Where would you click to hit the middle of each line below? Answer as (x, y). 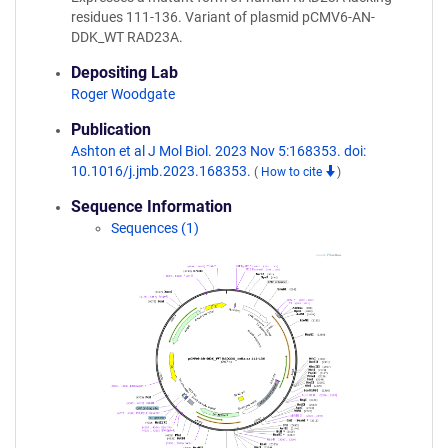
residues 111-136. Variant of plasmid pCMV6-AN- (223, 17)
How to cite (293, 172)
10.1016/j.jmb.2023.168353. (162, 171)
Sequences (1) (155, 228)
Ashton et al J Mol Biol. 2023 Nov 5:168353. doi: (218, 151)
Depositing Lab (124, 72)
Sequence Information (151, 206)
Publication (111, 129)
